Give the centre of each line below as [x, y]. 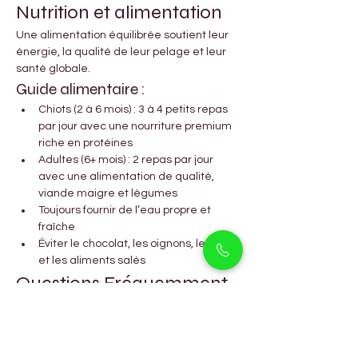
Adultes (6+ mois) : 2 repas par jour [127, 160]
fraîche [57, 227]
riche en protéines [86, 143]
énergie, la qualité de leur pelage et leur [122, 52]
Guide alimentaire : [81, 89]
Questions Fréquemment [124, 284]
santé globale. [53, 69]
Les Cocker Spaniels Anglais [114, 339]
